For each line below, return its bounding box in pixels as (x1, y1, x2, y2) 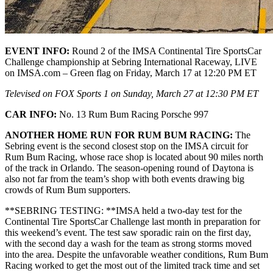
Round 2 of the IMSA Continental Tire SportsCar (69, 45, 261, 56)
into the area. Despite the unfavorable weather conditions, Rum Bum (5, 249, 268, 260)
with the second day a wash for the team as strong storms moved (5, 238, 252, 249)
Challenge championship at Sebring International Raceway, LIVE (5, 56, 257, 67)
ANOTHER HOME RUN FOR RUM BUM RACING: (5, 129, 233, 140)
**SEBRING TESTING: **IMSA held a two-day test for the (5, 205, 242, 216)
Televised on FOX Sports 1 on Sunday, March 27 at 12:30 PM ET (5, 88, 258, 99)
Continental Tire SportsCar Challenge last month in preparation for (5, 216, 260, 227)
